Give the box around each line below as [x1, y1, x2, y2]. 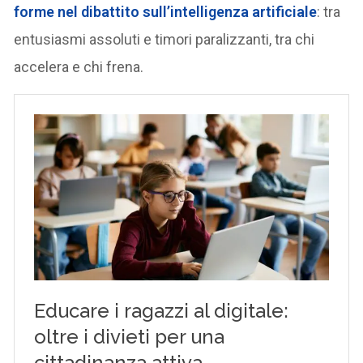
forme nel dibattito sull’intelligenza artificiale [14, 2, 318, 20]
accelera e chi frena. [14, 58, 144, 75]
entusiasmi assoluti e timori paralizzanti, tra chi [14, 30, 315, 48]
